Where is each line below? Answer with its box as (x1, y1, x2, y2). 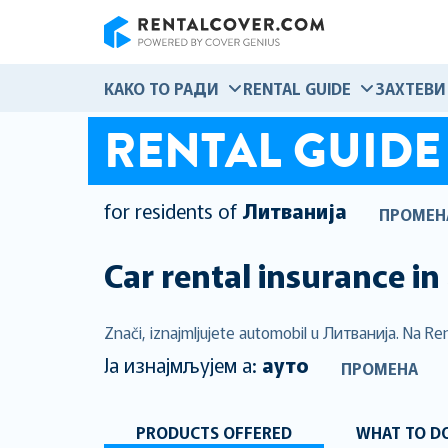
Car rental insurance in (104, 251, 440, 297)
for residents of (104, 196, 237, 226)
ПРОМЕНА (341, 355, 418, 380)
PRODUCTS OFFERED (136, 419, 292, 444)
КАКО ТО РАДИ (104, 76, 219, 100)
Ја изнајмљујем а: (104, 349, 262, 379)
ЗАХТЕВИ (375, 76, 446, 100)
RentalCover (103, 47, 188, 71)
